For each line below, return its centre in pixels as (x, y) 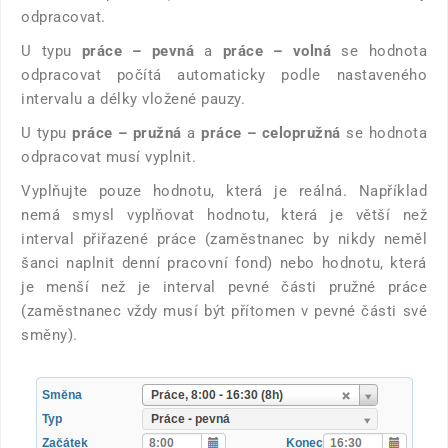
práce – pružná (127, 133)
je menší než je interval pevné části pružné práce (224, 287)
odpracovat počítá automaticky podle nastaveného (224, 75)
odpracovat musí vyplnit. (108, 157)
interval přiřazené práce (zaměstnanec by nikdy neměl (224, 239)
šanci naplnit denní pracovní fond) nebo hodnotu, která (224, 263)
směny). (49, 335)
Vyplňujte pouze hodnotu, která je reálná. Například (224, 191)
